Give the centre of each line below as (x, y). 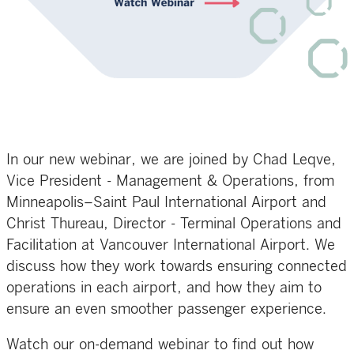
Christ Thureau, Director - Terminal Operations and (174, 224)
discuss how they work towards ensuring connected (177, 267)
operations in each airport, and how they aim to (164, 288)
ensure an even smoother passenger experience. (166, 309)
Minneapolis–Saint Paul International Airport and (166, 203)
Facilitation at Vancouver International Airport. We (171, 245)
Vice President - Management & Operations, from (170, 181)
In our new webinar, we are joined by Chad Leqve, (171, 160)
